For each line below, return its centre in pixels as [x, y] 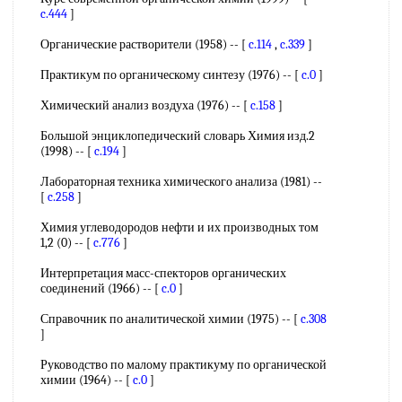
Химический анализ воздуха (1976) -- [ [145, 105]
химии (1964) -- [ [87, 380]
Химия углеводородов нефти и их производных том [179, 227]
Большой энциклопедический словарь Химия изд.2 [178, 136]
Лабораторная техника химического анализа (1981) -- [181, 182]
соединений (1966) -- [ [101, 288]
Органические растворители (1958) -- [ [144, 44]
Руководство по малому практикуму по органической [184, 365]
